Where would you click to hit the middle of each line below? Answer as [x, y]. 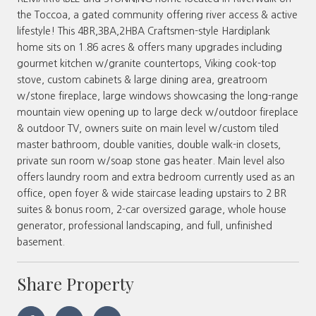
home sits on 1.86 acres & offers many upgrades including [150, 47]
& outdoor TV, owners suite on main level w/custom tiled [148, 128]
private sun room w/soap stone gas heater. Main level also [151, 160]
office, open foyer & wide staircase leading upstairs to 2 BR [152, 193]
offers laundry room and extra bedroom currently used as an [156, 177]
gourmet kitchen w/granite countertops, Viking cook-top [147, 63]
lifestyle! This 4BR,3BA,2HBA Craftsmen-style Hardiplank [144, 31]
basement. [41, 242]
